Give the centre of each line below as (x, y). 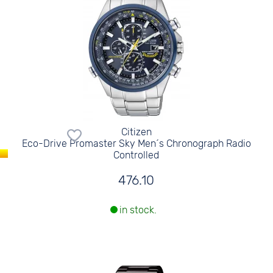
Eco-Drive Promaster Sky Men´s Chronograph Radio (136, 144)
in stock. (138, 210)
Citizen (136, 132)
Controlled (136, 155)
